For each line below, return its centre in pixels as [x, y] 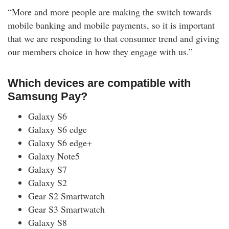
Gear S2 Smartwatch [66, 196]
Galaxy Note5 [54, 156]
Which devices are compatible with [99, 83]
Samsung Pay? [48, 97]
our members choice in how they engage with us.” [100, 52]
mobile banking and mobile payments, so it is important [111, 25]
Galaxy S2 [48, 183]
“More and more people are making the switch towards [110, 12]
